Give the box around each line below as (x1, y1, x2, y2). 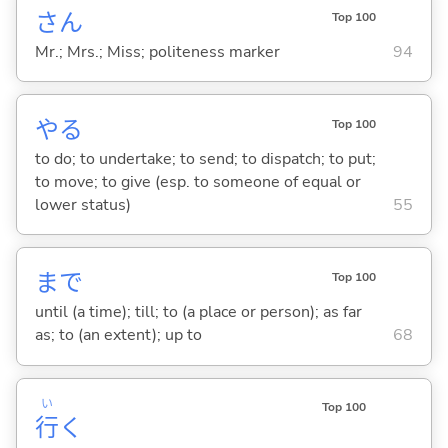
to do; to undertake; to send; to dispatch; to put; (34, 147, 376, 170)
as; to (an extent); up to (34, 324, 202, 347)
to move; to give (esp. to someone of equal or (34, 170, 361, 193)
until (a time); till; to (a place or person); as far (34, 301, 362, 324)
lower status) (34, 193, 131, 216)
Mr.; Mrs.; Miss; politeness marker (34, 40, 280, 63)
